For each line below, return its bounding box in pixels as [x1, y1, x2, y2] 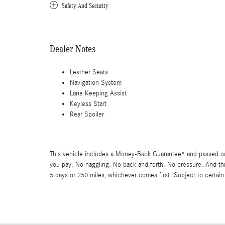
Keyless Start [70, 99, 106, 108]
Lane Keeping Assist [70, 89, 127, 97]
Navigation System [70, 78, 122, 87]
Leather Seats [70, 68, 108, 76]
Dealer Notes [50, 43, 95, 54]
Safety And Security [62, 2, 108, 10]
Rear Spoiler [70, 110, 104, 119]
